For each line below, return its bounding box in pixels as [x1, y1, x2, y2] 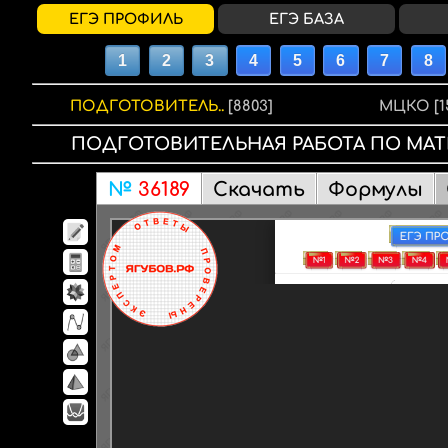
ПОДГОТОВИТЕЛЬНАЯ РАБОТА [86, 133, 365, 154]
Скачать [213, 178, 305, 200]
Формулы [328, 178, 423, 200]
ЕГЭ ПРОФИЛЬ [68, 11, 183, 27]
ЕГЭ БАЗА [269, 11, 345, 27]
